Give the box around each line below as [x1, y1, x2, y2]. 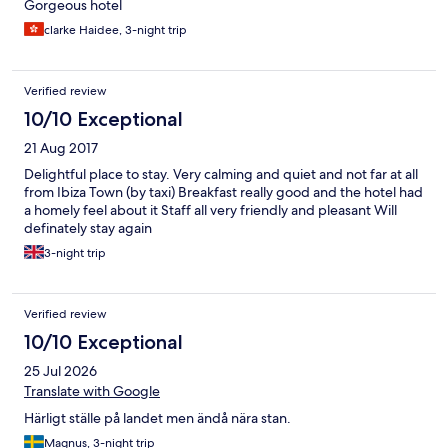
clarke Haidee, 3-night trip [44, 22, 187, 39]
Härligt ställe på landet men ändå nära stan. [24, 409, 291, 428]
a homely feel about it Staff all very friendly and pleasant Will [24, 201, 397, 220]
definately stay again [24, 219, 152, 238]
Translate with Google [24, 382, 160, 401]
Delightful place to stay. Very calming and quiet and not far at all [24, 165, 418, 184]
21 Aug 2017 [24, 139, 98, 158]
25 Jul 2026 [24, 362, 97, 381]
